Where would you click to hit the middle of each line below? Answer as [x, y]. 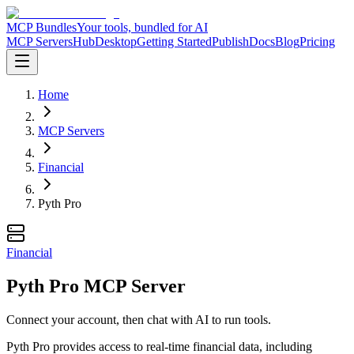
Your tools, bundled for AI [142, 27]
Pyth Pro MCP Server [96, 286]
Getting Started [174, 41]
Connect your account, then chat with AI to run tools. [139, 319]
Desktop [116, 41]
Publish [230, 41]
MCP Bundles [41, 27]
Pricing [317, 41]
